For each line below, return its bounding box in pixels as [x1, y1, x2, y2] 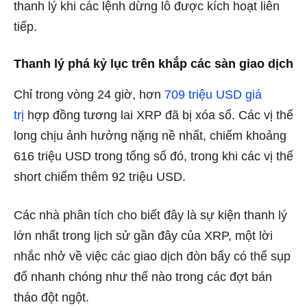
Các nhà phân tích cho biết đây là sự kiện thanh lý [14, 208, 287, 223]
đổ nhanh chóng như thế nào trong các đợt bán [14, 270, 272, 284]
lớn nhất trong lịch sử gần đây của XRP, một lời [14, 229, 273, 243]
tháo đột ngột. [14, 291, 89, 305]
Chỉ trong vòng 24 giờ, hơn [14, 88, 164, 102]
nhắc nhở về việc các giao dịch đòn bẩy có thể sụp [14, 249, 291, 264]
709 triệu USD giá [164, 88, 262, 102]
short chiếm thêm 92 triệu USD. [14, 170, 186, 184]
